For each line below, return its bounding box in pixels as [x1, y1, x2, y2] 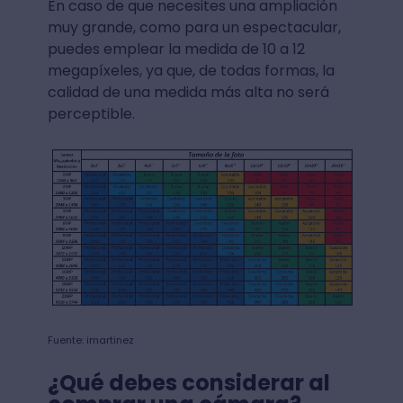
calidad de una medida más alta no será [47, 81, 329, 103]
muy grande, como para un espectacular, [47, 16, 341, 38]
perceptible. [47, 103, 135, 124]
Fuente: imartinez [47, 332, 134, 347]
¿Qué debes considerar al [47, 367, 330, 398]
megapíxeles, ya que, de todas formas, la [47, 59, 335, 81]
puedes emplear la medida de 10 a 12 [47, 38, 305, 59]
